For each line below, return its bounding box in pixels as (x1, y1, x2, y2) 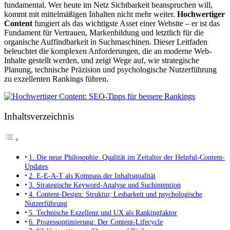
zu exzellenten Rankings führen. (4, 74, 108, 83)
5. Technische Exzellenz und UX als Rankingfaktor (28, 208, 177, 217)
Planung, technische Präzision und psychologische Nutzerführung (4, 65, 217, 74)
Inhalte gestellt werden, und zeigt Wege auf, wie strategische (4, 55, 199, 65)
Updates (25, 162, 48, 171)
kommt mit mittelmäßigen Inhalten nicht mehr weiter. (4, 9, 177, 18)
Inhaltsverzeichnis (4, 111, 74, 122)
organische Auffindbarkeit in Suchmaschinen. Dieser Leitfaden (4, 37, 207, 46)
